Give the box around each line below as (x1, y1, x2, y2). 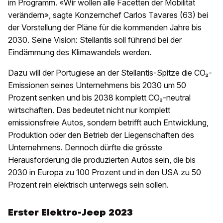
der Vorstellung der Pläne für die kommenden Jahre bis (8, 22, 202, 33)
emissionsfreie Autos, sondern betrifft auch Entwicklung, (8, 117, 209, 128)
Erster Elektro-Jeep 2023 (8, 206, 132, 219)
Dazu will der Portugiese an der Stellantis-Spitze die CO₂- (8, 68, 212, 78)
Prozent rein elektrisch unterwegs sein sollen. (8, 180, 169, 190)
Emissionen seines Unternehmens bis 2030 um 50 (8, 80, 186, 91)
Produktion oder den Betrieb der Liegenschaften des (8, 130, 194, 140)
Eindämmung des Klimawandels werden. (8, 47, 151, 58)
